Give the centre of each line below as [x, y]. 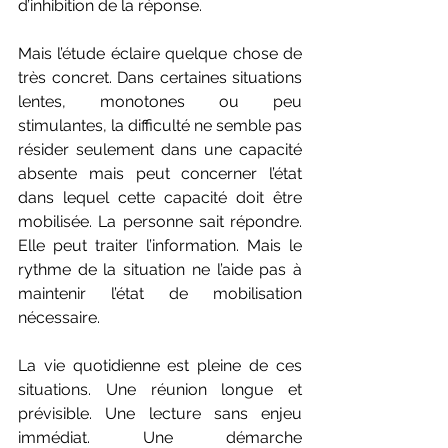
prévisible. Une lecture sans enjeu [160, 413]
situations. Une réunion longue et [160, 389]
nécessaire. [59, 317]
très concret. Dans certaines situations [160, 77]
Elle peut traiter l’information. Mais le [160, 245]
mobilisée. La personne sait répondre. [160, 221]
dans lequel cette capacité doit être [160, 197]
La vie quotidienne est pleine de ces [160, 365]
